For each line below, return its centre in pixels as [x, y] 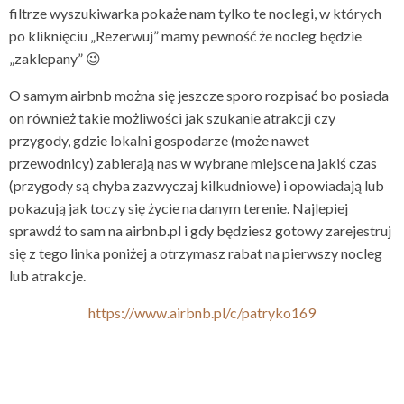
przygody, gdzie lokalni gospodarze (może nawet [159, 141]
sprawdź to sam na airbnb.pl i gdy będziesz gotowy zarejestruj [200, 231]
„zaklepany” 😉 [55, 59]
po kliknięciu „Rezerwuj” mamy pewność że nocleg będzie [185, 36]
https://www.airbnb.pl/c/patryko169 [202, 313]
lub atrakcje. [47, 276]
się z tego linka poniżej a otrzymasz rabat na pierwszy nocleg [196, 253]
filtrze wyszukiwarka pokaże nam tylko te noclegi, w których [195, 14]
